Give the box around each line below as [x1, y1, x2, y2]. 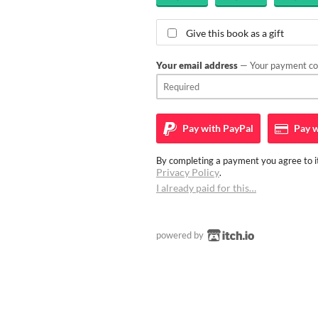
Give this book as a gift [186, 26, 284, 39]
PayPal [221, 121, 253, 134]
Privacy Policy [156, 165, 219, 178]
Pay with [180, 121, 221, 134]
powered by [156, 229, 206, 241]
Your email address [156, 59, 238, 71]
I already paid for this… [156, 181, 256, 194]
